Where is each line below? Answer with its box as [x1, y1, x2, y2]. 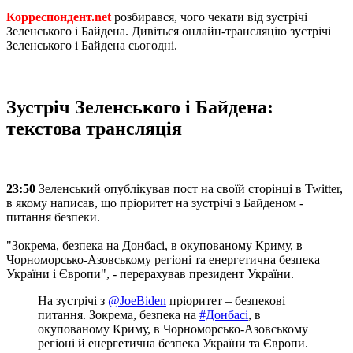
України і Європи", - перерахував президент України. [6, 266, 294, 281]
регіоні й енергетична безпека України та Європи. [38, 336, 308, 350]
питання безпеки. [6, 210, 100, 224]
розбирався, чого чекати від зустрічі [111, 9, 307, 24]
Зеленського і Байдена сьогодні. [6, 38, 177, 52]
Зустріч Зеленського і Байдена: [6, 96, 273, 117]
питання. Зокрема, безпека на [38, 307, 199, 321]
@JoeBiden [108, 293, 166, 307]
